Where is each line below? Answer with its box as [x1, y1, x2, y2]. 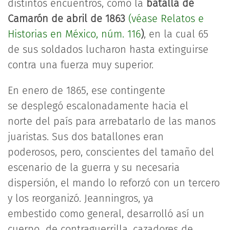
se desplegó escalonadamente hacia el [8, 100, 188, 112]
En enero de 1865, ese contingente [8, 84, 165, 97]
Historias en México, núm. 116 [8, 28, 141, 40]
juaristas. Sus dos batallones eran [8, 130, 164, 143]
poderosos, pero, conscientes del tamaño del [8, 146, 214, 158]
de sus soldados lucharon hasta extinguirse [8, 43, 208, 55]
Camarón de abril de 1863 [8, 12, 128, 25]
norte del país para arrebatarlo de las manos [8, 115, 216, 127]
